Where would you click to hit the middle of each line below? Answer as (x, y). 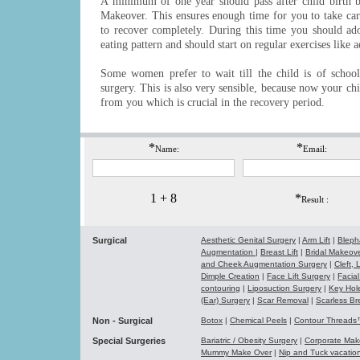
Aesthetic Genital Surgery (248, 240)
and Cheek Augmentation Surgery (264, 264)
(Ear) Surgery (225, 300)
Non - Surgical (123, 321)
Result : (315, 199)
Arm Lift (316, 240)
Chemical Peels (258, 320)
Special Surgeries (129, 341)
